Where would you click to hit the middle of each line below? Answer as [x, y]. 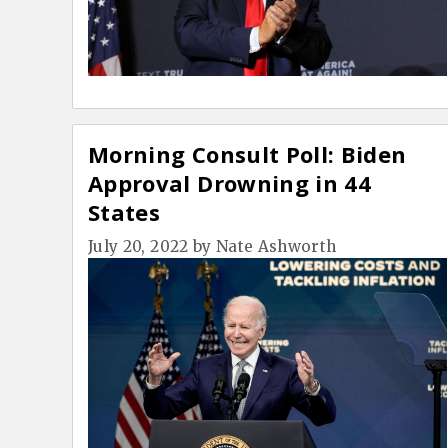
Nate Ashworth [276, 247]
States [124, 212]
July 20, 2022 [138, 247]
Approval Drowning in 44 [230, 183]
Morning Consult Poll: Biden [247, 154]
